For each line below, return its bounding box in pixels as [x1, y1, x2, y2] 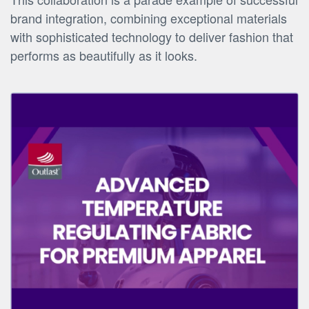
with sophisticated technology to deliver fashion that [10, 28, 293, 46]
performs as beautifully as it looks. [10, 46, 197, 65]
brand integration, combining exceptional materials [10, 9, 287, 28]
